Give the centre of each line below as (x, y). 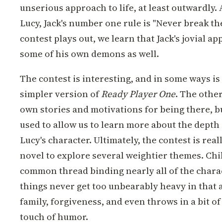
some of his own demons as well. (89, 54)
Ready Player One (138, 94)
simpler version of (60, 94)
